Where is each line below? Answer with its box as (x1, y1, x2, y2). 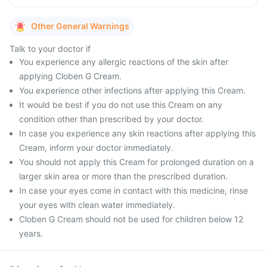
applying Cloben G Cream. (19, 71, 122, 81)
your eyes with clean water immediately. (19, 200, 175, 210)
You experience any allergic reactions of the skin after (19, 57, 228, 67)
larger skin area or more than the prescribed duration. (19, 171, 228, 181)
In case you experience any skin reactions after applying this (19, 128, 256, 138)
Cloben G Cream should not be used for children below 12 (19, 214, 243, 224)
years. (19, 228, 43, 238)
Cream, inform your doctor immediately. (19, 142, 173, 153)
